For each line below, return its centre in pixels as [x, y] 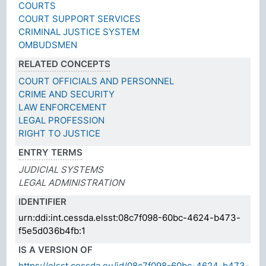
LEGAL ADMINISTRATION [72, 182]
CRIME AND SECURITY [67, 94]
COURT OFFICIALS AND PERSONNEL [96, 81]
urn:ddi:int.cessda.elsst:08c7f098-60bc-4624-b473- [130, 217]
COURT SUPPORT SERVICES [80, 18]
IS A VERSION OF [56, 249]
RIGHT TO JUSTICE [60, 133]
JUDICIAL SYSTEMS [61, 169]
